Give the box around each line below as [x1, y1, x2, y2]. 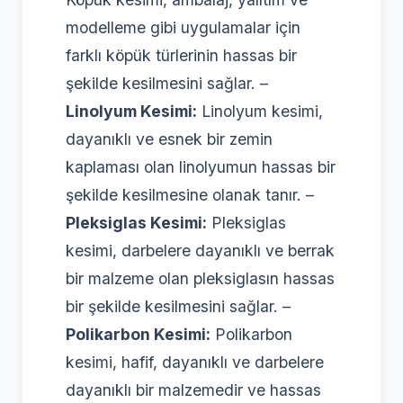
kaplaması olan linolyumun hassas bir [66, 157, 336, 176]
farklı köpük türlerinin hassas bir [66, 45, 297, 65]
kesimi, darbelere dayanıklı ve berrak [66, 240, 335, 260]
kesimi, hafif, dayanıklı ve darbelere [66, 352, 324, 372]
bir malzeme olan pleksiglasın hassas [66, 268, 335, 288]
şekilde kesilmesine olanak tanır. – [66, 184, 314, 204]
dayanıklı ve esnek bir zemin [66, 129, 273, 148]
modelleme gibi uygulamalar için [66, 17, 300, 37]
